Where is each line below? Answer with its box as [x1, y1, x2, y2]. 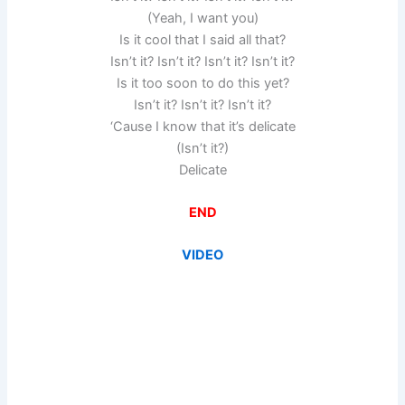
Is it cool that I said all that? [119, 31, 286, 48]
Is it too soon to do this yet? [116, 74, 289, 91]
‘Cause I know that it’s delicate [109, 118, 296, 135]
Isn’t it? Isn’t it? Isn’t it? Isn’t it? [110, 52, 295, 70]
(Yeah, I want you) [146, 9, 259, 26]
